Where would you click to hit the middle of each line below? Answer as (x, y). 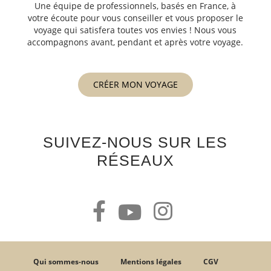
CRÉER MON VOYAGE (135, 84)
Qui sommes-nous (66, 261)
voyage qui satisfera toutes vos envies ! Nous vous (135, 30)
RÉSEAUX (135, 160)
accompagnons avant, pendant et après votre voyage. (135, 42)
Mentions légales (151, 261)
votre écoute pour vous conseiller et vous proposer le (135, 18)
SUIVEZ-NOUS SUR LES (135, 142)
